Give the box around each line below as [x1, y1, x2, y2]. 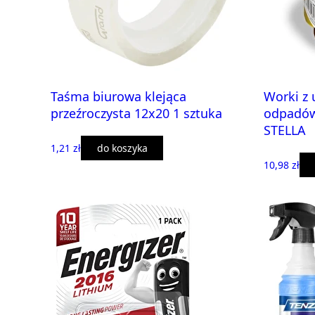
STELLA [263, 121, 306, 139]
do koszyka [96, 141, 148, 155]
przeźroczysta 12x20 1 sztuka [51, 104, 222, 122]
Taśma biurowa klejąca [51, 87, 186, 105]
